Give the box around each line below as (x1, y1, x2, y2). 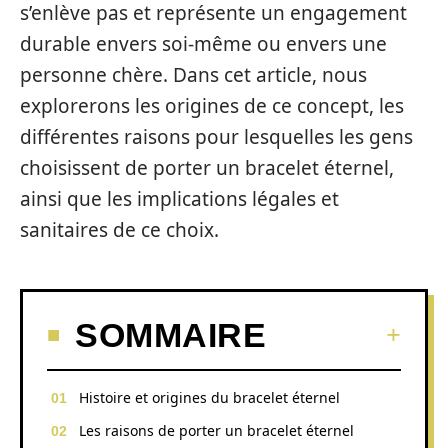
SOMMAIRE (75, 315, 266, 354)
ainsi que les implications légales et (20, 186, 339, 212)
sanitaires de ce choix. (20, 217, 219, 243)
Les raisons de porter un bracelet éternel (79, 420, 354, 440)
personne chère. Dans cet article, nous (20, 62, 367, 88)
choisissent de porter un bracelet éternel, (20, 155, 394, 181)
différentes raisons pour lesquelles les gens (20, 124, 413, 150)
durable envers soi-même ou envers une (20, 31, 387, 57)
